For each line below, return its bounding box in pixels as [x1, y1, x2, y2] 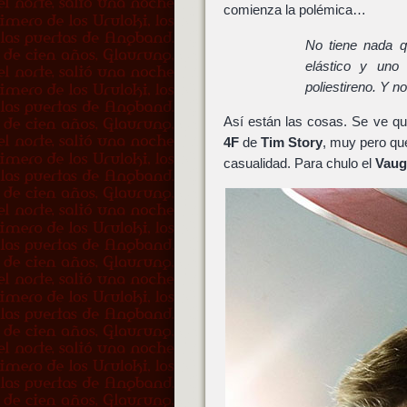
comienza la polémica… [223, 2, 366, 18]
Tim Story [260, 134, 323, 151]
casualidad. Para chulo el [223, 155, 375, 172]
